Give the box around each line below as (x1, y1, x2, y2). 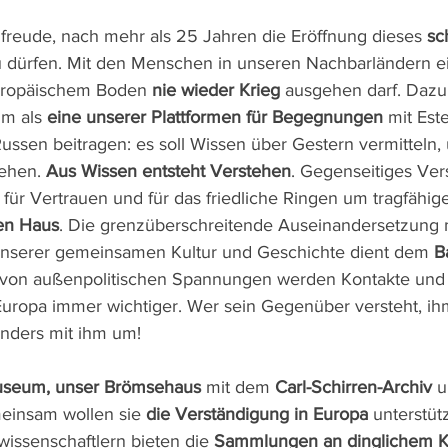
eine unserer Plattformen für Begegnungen (47, 107, 383, 127)
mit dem (201, 377, 275, 397)
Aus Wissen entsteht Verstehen (46, 161, 291, 181)
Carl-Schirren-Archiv (275, 377, 432, 397)
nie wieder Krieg (152, 80, 280, 100)
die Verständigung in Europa (146, 404, 368, 424)
